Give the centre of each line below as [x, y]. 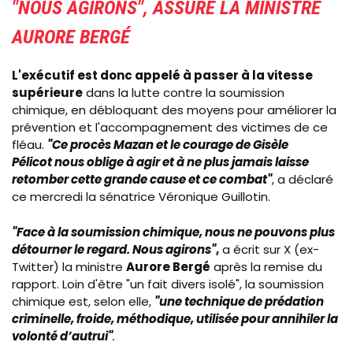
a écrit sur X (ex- [269, 249]
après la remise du [266, 266]
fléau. [30, 145]
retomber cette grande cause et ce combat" [142, 180]
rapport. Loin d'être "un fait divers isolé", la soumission [168, 284]
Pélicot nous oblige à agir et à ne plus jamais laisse [160, 162]
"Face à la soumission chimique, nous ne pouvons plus [173, 232]
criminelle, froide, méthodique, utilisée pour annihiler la [175, 318]
